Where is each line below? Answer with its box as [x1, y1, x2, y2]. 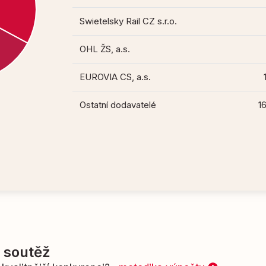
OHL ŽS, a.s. [80, 43, 131, 55]
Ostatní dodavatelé [80, 99, 157, 111]
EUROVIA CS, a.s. [80, 71, 151, 83]
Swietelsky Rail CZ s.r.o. [80, 15, 178, 27]
